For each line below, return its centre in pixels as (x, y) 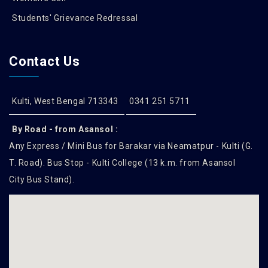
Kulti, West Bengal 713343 (65, 101)
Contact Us (45, 61)
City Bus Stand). (42, 179)
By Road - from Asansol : (65, 129)
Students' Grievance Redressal (75, 18)
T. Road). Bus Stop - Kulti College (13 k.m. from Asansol (122, 163)
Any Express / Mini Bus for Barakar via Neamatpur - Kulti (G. (131, 146)
